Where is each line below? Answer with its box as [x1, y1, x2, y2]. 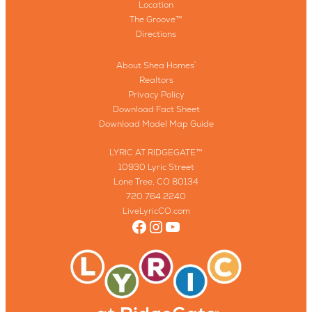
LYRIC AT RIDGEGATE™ [109, 147, 203, 159]
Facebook [130, 214, 208, 237]
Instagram [147, 214, 230, 237]
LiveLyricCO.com [122, 205, 190, 217]
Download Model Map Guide [98, 118, 214, 130]
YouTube [164, 214, 228, 237]
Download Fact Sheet [112, 104, 200, 116]
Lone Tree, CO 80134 [114, 176, 198, 188]
